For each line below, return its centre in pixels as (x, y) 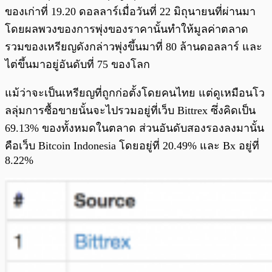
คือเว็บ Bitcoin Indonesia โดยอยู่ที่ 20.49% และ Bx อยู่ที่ (132, 146)
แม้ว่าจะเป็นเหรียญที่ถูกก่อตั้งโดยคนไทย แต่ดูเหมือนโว (135, 93)
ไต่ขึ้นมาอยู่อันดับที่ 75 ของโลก (77, 65)
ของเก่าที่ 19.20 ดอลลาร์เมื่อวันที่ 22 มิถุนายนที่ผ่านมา (130, 12)
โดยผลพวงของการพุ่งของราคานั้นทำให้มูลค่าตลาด (127, 29)
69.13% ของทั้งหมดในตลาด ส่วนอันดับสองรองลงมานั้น (134, 128)
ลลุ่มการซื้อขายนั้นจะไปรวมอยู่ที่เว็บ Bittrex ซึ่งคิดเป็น (130, 111)
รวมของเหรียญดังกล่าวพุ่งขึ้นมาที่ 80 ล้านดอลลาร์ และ (134, 47)
